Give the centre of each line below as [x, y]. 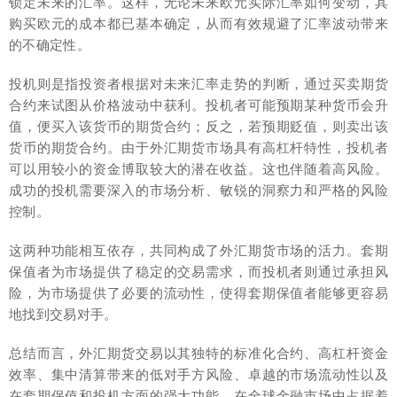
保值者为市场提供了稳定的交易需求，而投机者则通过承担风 [198, 271]
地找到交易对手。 [63, 314]
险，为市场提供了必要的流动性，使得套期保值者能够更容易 [198, 292]
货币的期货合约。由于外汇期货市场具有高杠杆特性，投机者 [198, 147]
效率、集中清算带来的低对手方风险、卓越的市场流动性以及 [198, 374]
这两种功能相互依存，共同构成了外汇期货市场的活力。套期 [198, 250]
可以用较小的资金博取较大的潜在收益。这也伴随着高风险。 [198, 168]
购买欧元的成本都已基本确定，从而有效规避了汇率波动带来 [198, 23]
